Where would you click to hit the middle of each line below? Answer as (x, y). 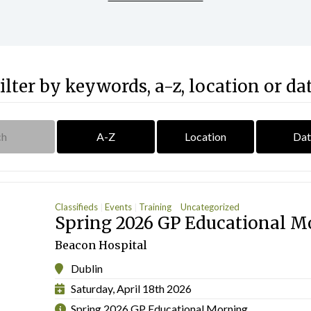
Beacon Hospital (101, 245)
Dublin (87, 268)
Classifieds (76, 207)
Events (118, 207)
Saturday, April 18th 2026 (131, 288)
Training (155, 207)
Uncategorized (210, 207)
